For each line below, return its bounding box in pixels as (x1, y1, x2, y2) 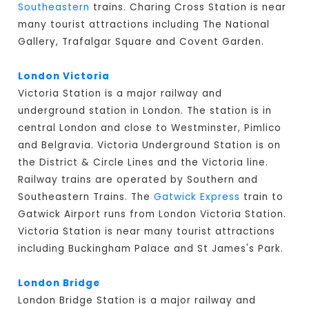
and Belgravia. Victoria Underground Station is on (18, 139, 281, 152)
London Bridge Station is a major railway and (18, 294, 257, 308)
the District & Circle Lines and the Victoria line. (18, 156, 269, 170)
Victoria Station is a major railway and (18, 87, 223, 101)
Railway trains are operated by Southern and (18, 173, 259, 187)
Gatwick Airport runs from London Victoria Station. (18, 208, 287, 221)
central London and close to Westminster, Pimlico (18, 121, 282, 135)
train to (240, 190, 284, 204)
